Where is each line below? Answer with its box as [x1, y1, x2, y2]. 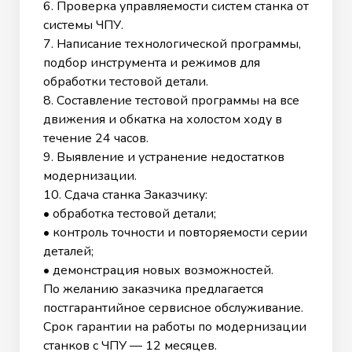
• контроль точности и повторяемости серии [43, 223, 307, 241]
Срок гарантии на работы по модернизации [43, 317, 306, 335]
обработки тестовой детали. [43, 72, 208, 90]
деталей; [43, 242, 93, 260]
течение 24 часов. [43, 129, 148, 147]
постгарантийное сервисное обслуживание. [43, 299, 303, 317]
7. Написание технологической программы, [43, 35, 301, 53]
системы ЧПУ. [43, 16, 123, 34]
